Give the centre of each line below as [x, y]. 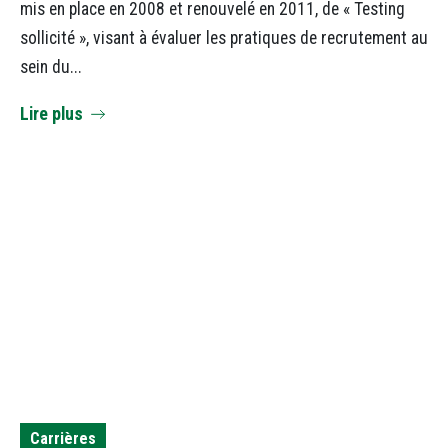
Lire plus [51, 113]
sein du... [51, 67]
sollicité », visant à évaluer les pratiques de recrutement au [224, 38]
